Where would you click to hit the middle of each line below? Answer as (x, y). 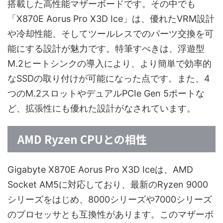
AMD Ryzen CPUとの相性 (82, 139)
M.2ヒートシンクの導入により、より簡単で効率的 (110, 64)
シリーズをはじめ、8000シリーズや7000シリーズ (110, 200)
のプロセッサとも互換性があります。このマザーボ (111, 215)
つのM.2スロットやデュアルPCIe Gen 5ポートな (106, 94)
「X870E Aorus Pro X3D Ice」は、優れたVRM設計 (111, 19)
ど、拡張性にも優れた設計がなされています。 (102, 109)
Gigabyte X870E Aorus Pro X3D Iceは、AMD (100, 170)
